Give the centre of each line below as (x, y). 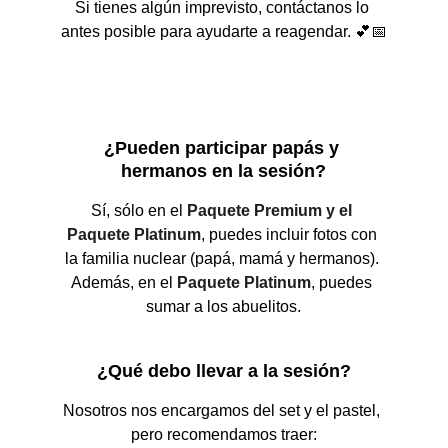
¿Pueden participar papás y (223, 148)
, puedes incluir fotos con (290, 234)
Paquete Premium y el (272, 210)
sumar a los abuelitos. (224, 306)
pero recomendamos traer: (223, 434)
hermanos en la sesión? (224, 171)
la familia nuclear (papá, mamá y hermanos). (223, 258)
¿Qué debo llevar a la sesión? (223, 371)
